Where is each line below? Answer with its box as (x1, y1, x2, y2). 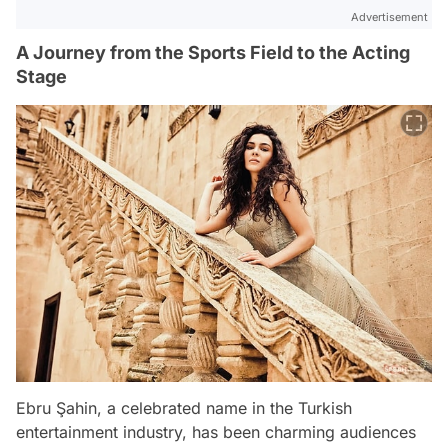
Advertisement (351, 10, 428, 24)
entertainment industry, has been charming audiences (16, 421, 416, 442)
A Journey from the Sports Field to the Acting (16, 42, 410, 63)
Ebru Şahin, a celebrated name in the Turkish (16, 397, 352, 418)
